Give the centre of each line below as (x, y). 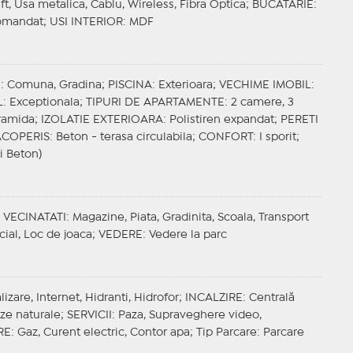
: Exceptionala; (44, 103)
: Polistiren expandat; (221, 120)
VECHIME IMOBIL (265, 85)
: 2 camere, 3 (259, 103)
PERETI (299, 120)
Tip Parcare (226, 333)
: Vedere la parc (184, 235)
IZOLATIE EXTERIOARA (102, 120)
